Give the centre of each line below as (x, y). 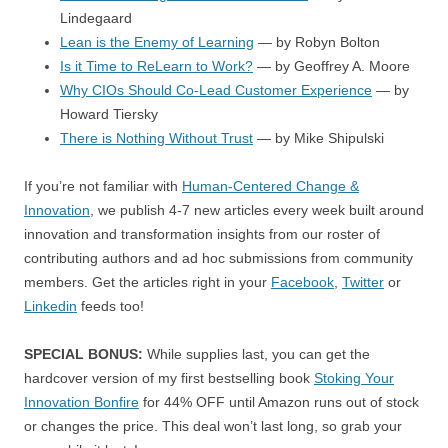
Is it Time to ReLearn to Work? (156, 66)
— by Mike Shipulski (318, 138)
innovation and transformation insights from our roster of (202, 234)
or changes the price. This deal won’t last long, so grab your (213, 426)
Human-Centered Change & (270, 186)
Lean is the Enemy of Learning (157, 42)
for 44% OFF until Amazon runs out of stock (279, 402)
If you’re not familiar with (103, 186)
